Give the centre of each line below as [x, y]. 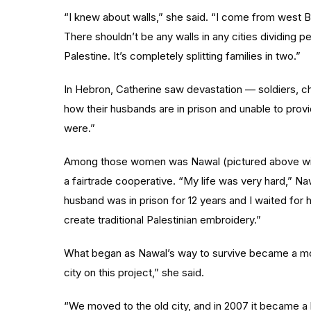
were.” [79, 128]
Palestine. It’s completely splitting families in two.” [182, 56]
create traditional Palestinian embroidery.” [162, 220]
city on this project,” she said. [134, 272]
